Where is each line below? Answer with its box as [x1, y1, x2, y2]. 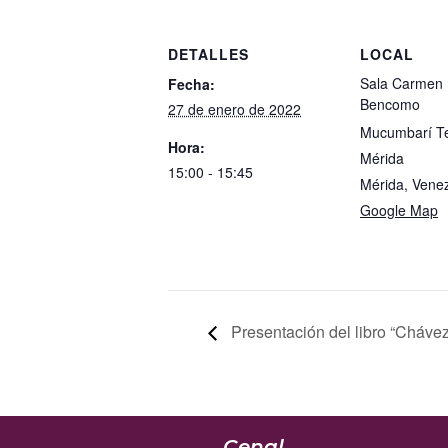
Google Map [360, 200, 438, 221]
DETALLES [168, 44, 249, 65]
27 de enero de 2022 [168, 99, 301, 120]
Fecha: [168, 74, 215, 95]
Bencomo [360, 94, 420, 115]
